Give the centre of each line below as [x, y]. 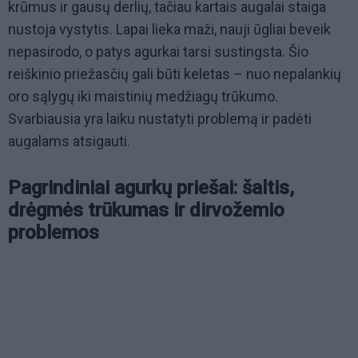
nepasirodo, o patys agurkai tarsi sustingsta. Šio [158, 52]
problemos [54, 233]
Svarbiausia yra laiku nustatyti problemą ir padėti [160, 119]
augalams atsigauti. [69, 141]
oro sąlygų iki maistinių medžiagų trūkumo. [143, 97]
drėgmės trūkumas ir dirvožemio [146, 211]
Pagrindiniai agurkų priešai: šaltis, [151, 188]
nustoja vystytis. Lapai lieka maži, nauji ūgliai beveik [169, 30]
